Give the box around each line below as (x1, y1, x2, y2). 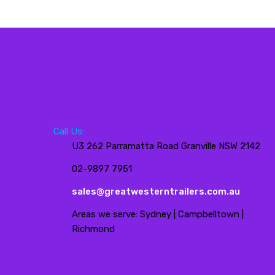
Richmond (72, 223, 115, 234)
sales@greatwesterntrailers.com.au (72, 185, 240, 197)
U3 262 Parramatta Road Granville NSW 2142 (72, 140, 260, 152)
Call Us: (53, 125, 84, 137)
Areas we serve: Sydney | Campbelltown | (72, 208, 244, 220)
